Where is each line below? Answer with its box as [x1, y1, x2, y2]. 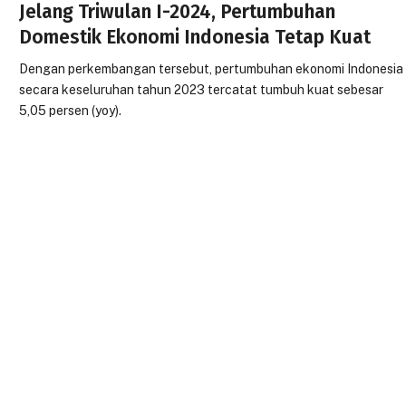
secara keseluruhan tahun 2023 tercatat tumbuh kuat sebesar [19, 82, 384, 98]
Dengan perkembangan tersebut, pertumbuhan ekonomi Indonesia [19, 62, 404, 77]
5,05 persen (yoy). [19, 103, 122, 119]
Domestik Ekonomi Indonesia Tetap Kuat [19, 25, 372, 50]
